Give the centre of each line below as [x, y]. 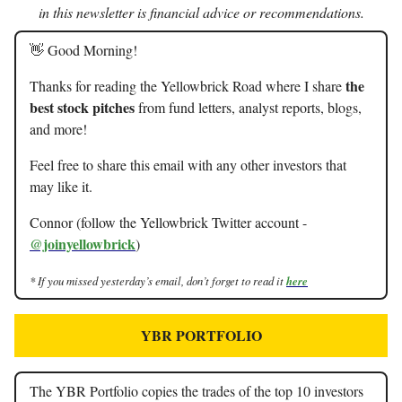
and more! [58, 129]
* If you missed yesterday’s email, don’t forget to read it [158, 280]
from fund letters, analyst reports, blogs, [248, 107]
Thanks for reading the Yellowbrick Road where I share [188, 86]
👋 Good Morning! [83, 50]
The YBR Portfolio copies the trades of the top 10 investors [197, 391]
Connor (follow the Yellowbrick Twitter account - [168, 222]
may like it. [61, 186]
